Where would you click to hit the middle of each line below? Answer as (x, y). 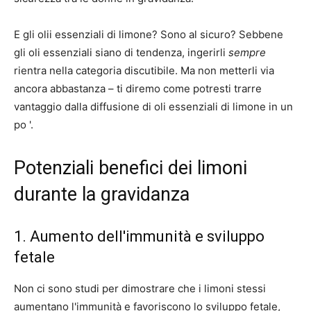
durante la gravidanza (102, 195)
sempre (247, 53)
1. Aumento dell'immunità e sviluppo (139, 237)
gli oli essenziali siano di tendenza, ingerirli (121, 53)
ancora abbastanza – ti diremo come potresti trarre (138, 89)
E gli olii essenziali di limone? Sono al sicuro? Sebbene (149, 35)
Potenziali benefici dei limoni (131, 168)
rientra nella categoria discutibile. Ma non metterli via (144, 71)
